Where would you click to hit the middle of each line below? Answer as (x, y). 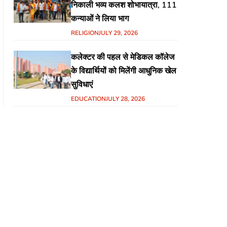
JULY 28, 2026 (126, 99)
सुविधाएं (82, 85)
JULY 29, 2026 (119, 33)
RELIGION (85, 33)
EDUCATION (89, 99)
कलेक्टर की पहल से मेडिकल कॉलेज (123, 58)
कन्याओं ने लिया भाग (100, 19)
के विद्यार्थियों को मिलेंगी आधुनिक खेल (124, 71)
